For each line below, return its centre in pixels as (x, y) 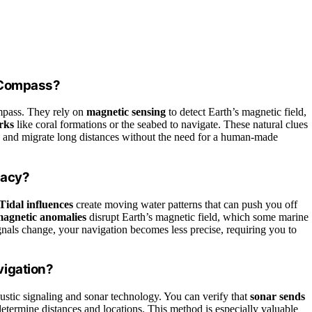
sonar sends (278, 297)
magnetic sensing (126, 112)
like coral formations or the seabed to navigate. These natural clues (161, 125)
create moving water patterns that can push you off (185, 204)
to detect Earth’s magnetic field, (236, 112)
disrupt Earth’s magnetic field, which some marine (197, 217)
